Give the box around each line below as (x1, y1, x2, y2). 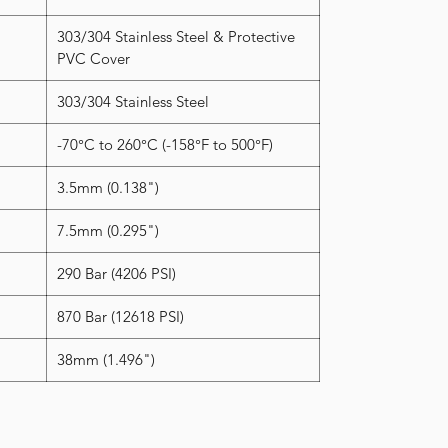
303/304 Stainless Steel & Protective (57, 27, 295, 47)
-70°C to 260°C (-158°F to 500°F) (57, 135, 273, 155)
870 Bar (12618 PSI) (57, 307, 184, 327)
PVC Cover (57, 49, 130, 69)
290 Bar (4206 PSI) (57, 264, 176, 284)
